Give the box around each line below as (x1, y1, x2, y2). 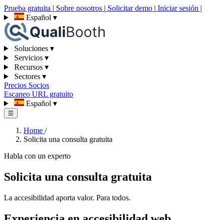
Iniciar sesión (156, 4, 200, 12)
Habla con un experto (4, 152, 71, 160)
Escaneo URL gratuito (4, 90, 73, 98)
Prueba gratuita (4, 4, 53, 12)
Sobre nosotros (54, 4, 104, 12)
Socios (28, 81, 49, 89)
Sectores (12, 72, 42, 81)
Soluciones (12, 44, 50, 53)
